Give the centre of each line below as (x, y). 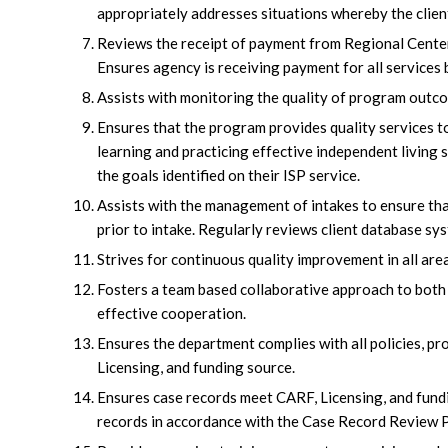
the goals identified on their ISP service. (228, 174)
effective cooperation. (171, 312)
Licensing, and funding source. (196, 366)
